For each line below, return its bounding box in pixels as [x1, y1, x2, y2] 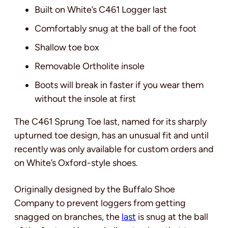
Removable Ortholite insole [35, 60, 145, 72]
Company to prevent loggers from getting [14, 197, 186, 209]
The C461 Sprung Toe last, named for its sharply [14, 116, 207, 127]
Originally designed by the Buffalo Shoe [14, 183, 175, 195]
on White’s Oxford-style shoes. [14, 157, 138, 168]
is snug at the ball [136, 211, 208, 222]
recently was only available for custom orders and [14, 143, 214, 155]
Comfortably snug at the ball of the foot [35, 22, 196, 34]
